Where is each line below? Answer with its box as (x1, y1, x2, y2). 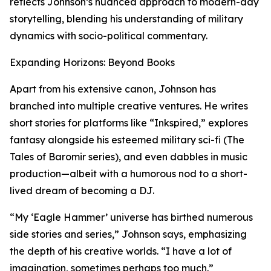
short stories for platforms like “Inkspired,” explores (10, 117, 248, 129)
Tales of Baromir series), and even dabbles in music (10, 151, 247, 163)
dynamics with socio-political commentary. (10, 30, 207, 42)
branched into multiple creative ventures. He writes (10, 100, 248, 112)
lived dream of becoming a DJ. (10, 184, 154, 197)
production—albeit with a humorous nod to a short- (10, 168, 247, 180)
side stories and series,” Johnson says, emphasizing (10, 228, 247, 240)
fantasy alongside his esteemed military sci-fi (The (10, 134, 244, 146)
